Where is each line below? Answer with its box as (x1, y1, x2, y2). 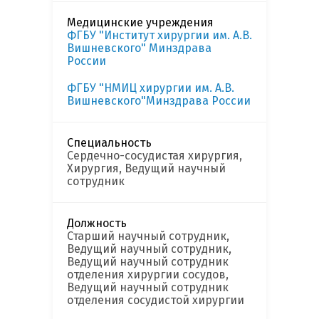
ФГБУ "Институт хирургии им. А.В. (67, 28, 252, 43)
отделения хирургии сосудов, (67, 268, 229, 282)
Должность (67, 216, 127, 231)
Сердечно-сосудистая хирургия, (67, 149, 242, 163)
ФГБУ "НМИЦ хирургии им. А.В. (67, 81, 234, 95)
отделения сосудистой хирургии (67, 293, 244, 308)
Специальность (67, 136, 152, 150)
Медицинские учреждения (67, 16, 214, 30)
